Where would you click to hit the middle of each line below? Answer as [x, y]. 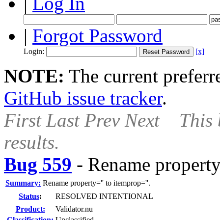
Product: [30, 209]
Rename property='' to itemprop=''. [96, 183]
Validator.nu [74, 209]
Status [29, 196]
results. [32, 142]
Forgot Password [97, 36]
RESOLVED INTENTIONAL [104, 196]
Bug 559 [38, 164]
